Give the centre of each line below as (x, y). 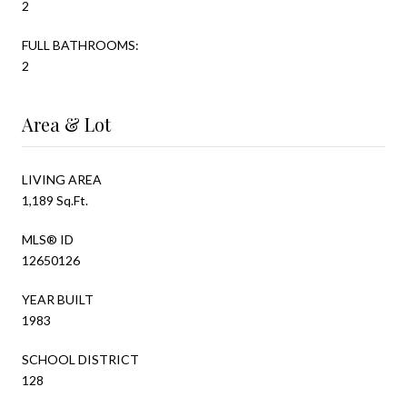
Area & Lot (66, 124)
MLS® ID (48, 239)
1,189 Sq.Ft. (55, 200)
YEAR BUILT (58, 299)
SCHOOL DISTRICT (80, 359)
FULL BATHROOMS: (80, 45)
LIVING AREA (62, 179)
